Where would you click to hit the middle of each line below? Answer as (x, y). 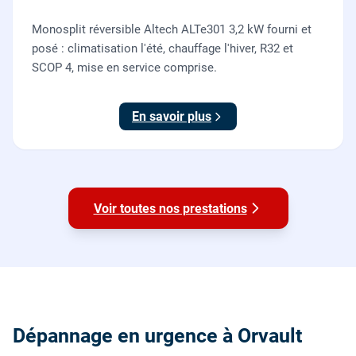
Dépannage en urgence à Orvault (157, 336)
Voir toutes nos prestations (170, 208)
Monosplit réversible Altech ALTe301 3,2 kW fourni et (172, 30)
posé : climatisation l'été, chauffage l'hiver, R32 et (163, 49)
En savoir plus (172, 117)
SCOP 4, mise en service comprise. (124, 68)
